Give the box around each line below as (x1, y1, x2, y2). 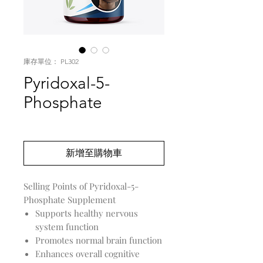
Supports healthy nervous (35, 207, 138, 220)
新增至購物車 (66, 147, 122, 159)
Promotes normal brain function (35, 234, 162, 247)
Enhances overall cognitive (35, 248, 140, 260)
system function (35, 221, 99, 233)
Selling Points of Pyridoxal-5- (23, 180, 139, 193)
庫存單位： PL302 (23, 57, 79, 66)
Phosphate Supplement (23, 194, 116, 206)
